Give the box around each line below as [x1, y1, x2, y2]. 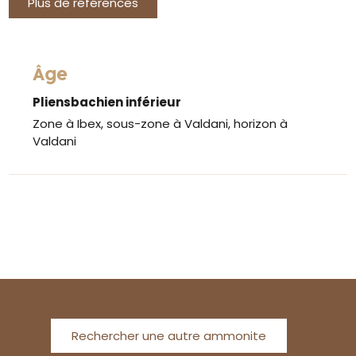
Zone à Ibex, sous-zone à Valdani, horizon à [33, 114, 288, 132]
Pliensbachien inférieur [33, 93, 182, 110]
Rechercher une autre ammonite [72, 327, 267, 344]
